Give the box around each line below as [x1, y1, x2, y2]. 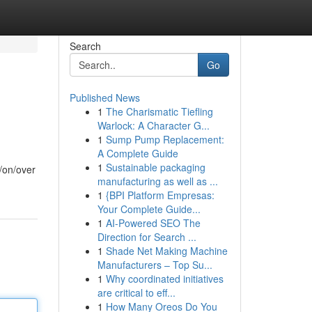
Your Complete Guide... [97, 202, 201, 216]
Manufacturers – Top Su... [97, 258, 212, 272]
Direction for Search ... [97, 230, 196, 244]
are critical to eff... [97, 286, 175, 299]
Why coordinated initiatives [105, 272, 224, 286]
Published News [69, 91, 140, 104]
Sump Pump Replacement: [105, 132, 224, 146]
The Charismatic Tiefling [105, 104, 213, 118]
